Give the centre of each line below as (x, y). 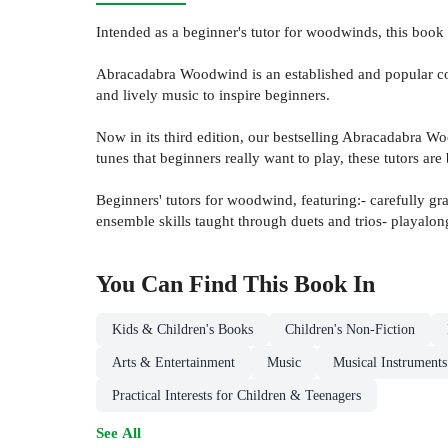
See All (118, 433)
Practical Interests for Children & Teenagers (236, 396)
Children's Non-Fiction (350, 330)
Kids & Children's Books (182, 330)
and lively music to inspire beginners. (213, 95)
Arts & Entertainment (173, 363)
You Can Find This (195, 284)
